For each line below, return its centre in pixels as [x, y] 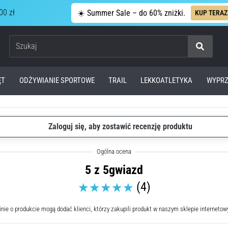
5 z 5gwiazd [114, 170]
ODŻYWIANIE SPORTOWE [57, 81]
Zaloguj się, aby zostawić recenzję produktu [120, 126]
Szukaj [189, 51]
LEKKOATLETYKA [167, 81]
